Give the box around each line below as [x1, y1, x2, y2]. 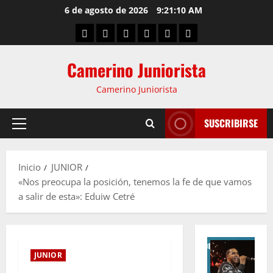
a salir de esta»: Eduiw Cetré [18, 190, 135, 202]
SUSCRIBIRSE [204, 116, 258, 130]
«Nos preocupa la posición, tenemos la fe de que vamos [18, 175, 252, 188]
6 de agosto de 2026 [65, 4, 151, 16]
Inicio [18, 161, 41, 173]
